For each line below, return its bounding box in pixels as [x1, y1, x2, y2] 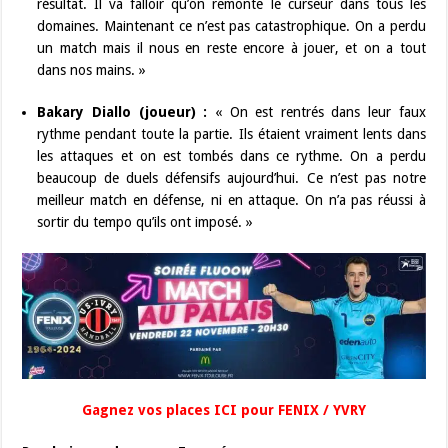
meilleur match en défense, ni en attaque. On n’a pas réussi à [37, 191, 426, 208]
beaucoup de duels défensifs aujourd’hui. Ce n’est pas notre [37, 169, 426, 186]
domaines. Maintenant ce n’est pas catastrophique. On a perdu [37, 17, 426, 34]
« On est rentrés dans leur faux [207, 103, 426, 120]
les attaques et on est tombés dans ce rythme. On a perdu [37, 147, 426, 164]
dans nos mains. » [37, 61, 147, 78]
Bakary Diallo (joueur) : [37, 103, 208, 120]
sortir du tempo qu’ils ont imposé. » [37, 213, 254, 230]
